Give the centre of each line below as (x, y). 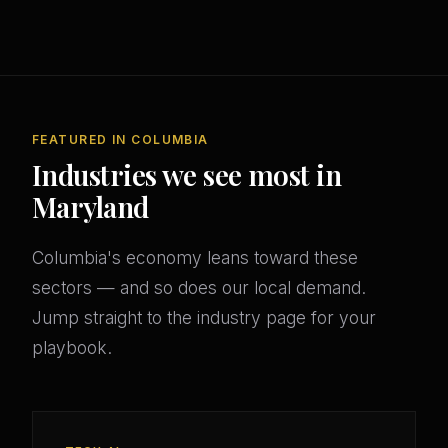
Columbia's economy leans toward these (195, 258)
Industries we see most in (187, 175)
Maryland (90, 207)
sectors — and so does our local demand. (199, 288)
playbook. (72, 348)
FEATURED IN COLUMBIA (120, 140)
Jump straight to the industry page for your (204, 318)
